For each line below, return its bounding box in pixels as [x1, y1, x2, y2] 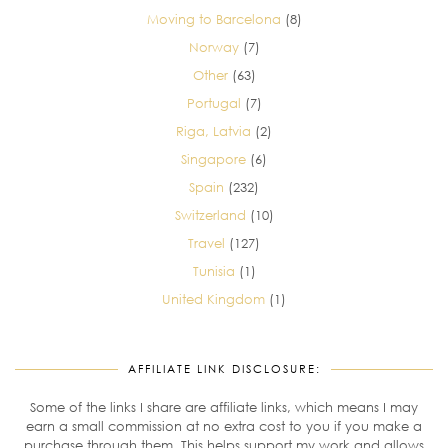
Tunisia [192, 262, 235, 279]
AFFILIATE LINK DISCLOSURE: [127, 361, 321, 375]
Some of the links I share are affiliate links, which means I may [30, 398, 418, 415]
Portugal [186, 94, 241, 111]
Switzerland [174, 206, 246, 223]
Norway [188, 38, 239, 55]
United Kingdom [162, 290, 265, 307]
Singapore [181, 150, 246, 167]
